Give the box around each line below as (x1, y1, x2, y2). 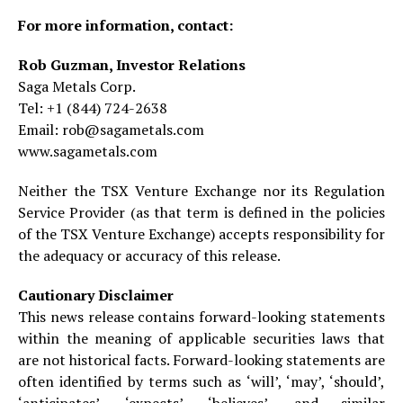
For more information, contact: (18, 14, 233, 35)
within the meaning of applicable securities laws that (18, 327, 385, 348)
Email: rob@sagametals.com (18, 119, 204, 139)
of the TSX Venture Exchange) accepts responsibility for (18, 223, 385, 244)
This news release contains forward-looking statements (18, 306, 385, 327)
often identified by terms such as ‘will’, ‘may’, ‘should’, (18, 371, 385, 391)
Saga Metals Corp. (18, 76, 136, 96)
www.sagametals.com (18, 140, 157, 161)
